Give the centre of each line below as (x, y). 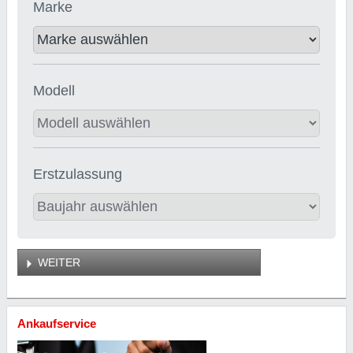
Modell (54, 90)
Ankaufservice (56, 324)
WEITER (59, 262)
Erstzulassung (78, 174)
